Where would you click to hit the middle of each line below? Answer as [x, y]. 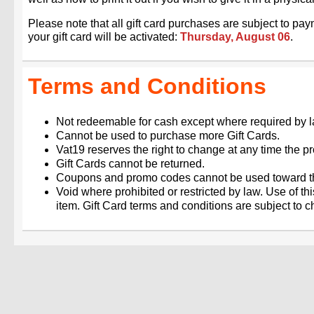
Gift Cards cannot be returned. [130, 163]
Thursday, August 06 [235, 37]
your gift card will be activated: [104, 37]
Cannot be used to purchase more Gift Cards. [168, 135]
